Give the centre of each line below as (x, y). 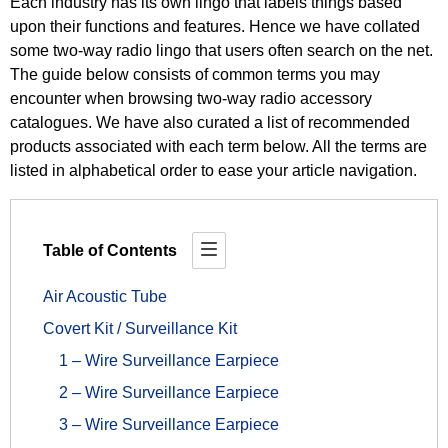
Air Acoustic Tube (107, 296)
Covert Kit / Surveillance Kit (142, 328)
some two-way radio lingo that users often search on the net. (221, 50)
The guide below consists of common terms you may (195, 74)
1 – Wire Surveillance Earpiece (169, 360)
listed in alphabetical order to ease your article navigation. (215, 170)
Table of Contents (110, 250)
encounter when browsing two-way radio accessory (191, 98)
